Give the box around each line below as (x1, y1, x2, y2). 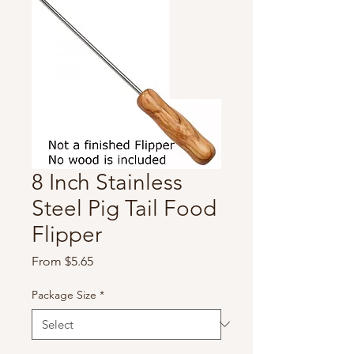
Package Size (32, 287, 96, 302)
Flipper (32, 220, 102, 247)
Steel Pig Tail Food (32, 194, 217, 221)
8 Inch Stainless (32, 168, 183, 195)
